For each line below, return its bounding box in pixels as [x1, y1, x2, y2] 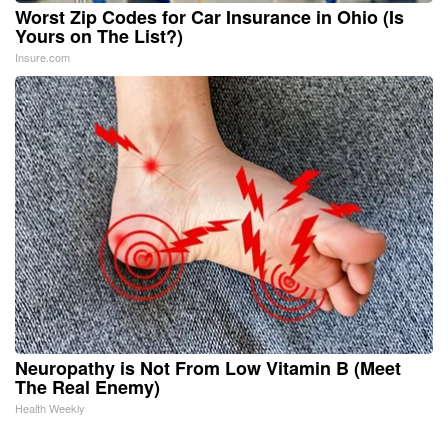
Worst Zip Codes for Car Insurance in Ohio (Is [15, 3, 404, 30]
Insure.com [15, 48, 70, 65]
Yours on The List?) [15, 22, 183, 49]
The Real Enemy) [15, 373, 160, 400]
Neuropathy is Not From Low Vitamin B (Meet [15, 354, 401, 381]
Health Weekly [15, 399, 85, 416]
